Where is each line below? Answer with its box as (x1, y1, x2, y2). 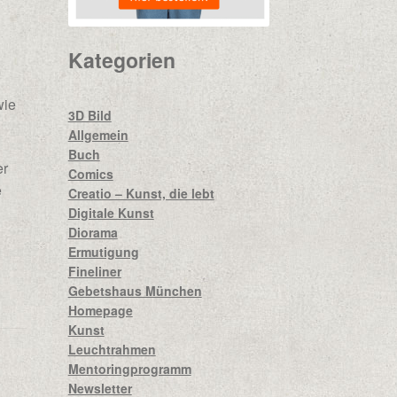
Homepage (67, 300, 133, 319)
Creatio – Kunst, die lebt (67, 183, 214, 202)
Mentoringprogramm (67, 359, 191, 378)
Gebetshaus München (67, 281, 202, 300)
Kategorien (67, 45, 175, 75)
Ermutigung (67, 242, 139, 261)
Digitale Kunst (67, 203, 154, 222)
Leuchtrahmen (67, 339, 156, 358)
